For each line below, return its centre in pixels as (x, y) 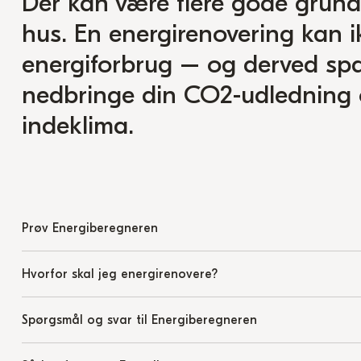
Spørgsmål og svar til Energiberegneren (139, 320)
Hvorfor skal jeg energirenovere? (119, 274)
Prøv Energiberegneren (89, 228)
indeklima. (77, 125)
